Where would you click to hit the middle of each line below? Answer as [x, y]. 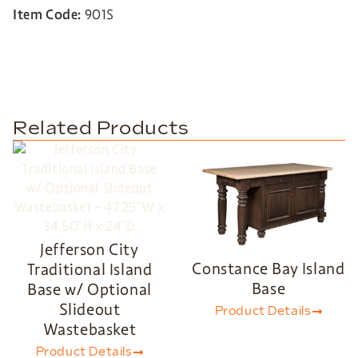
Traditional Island [89, 269]
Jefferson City [89, 249]
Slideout [89, 309]
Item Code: [47, 15]
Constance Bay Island [268, 268]
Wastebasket [89, 329]
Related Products [101, 128]
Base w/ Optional [89, 289]
